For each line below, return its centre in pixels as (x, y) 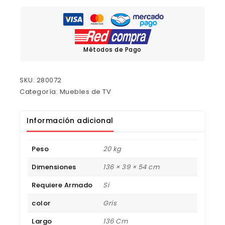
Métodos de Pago (113, 50)
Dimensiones (54, 167)
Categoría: (40, 92)
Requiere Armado (62, 185)
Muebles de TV (85, 92)
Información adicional (70, 121)
